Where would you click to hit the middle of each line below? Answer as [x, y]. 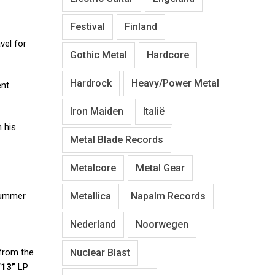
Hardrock [91, 83]
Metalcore [93, 168]
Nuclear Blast [100, 252]
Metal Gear [160, 168]
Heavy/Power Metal [175, 83]
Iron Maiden [97, 111]
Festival [87, 26]
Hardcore [168, 55]
